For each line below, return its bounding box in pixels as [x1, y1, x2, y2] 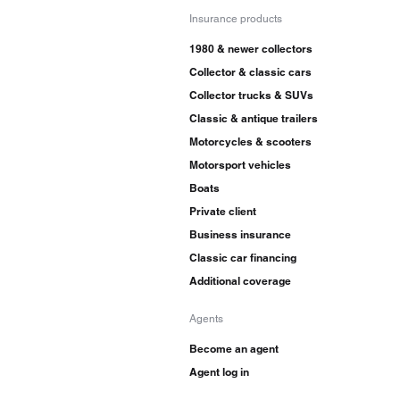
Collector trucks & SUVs [189, 88, 313, 103]
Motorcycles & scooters [189, 135, 312, 149]
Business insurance [189, 228, 291, 242]
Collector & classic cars [189, 65, 312, 79]
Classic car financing [189, 251, 296, 265]
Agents [189, 312, 223, 326]
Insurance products [189, 12, 282, 26]
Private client [189, 204, 256, 219]
